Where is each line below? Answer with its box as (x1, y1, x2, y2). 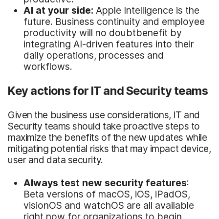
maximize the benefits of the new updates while (8, 131, 207, 143)
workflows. (23, 60, 72, 72)
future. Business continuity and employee (23, 15, 205, 27)
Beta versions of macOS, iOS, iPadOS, (23, 188, 190, 200)
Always (23, 176, 61, 189)
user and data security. (8, 153, 103, 166)
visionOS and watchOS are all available (23, 199, 194, 211)
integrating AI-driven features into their (23, 38, 194, 50)
